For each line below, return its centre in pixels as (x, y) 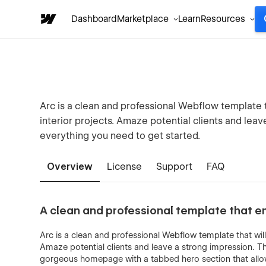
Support (175, 167)
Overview (70, 167)
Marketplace (143, 19)
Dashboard (94, 19)
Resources (223, 19)
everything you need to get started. (120, 136)
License (125, 167)
